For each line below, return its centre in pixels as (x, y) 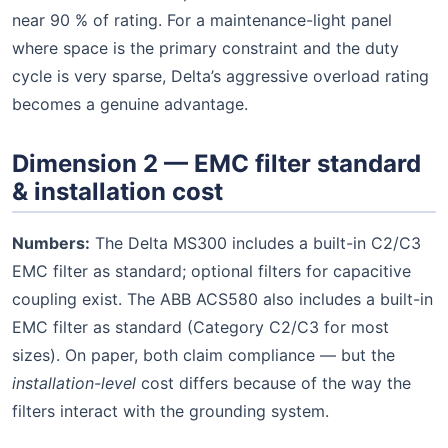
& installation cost (117, 192)
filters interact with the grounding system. (170, 410)
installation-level (74, 382)
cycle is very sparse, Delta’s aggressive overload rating (220, 76)
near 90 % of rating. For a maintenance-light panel (202, 20)
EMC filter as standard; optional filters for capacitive (211, 270)
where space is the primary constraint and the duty (205, 48)
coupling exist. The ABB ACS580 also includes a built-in (222, 298)
